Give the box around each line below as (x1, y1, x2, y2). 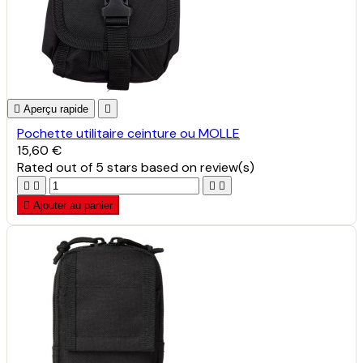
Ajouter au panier (33, 199, 113, 211)
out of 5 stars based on (56, 158, 200, 176)
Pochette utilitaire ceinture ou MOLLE (17, 124, 240, 142)
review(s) (200, 158, 254, 176)
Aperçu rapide (23, 102, 88, 115)
